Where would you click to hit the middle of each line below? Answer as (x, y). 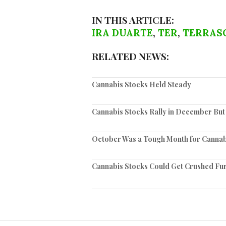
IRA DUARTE (122, 33)
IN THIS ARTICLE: (133, 20)
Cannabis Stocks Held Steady (142, 84)
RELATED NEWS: (130, 56)
